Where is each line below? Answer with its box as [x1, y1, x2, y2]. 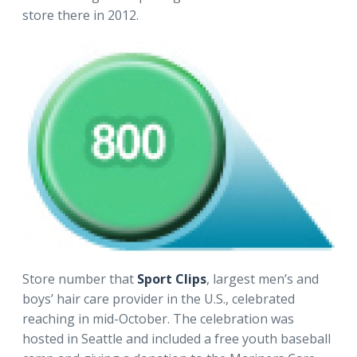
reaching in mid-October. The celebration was [22, 310, 294, 328]
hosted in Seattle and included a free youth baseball [22, 330, 331, 348]
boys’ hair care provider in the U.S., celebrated [22, 290, 295, 308]
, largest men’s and [206, 270, 319, 288]
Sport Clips [137, 270, 206, 288]
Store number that [22, 270, 137, 288]
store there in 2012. [22, 6, 139, 25]
